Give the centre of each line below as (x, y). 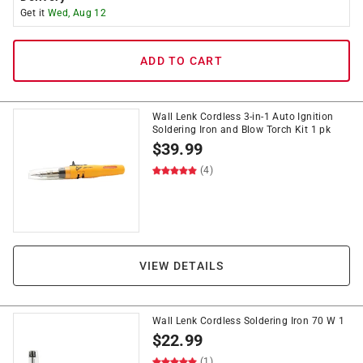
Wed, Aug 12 (77, 13)
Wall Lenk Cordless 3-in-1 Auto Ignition (243, 117)
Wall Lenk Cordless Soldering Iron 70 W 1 (248, 321)
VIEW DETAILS (181, 266)
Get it (34, 13)
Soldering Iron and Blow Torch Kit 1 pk (242, 130)
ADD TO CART (181, 61)
